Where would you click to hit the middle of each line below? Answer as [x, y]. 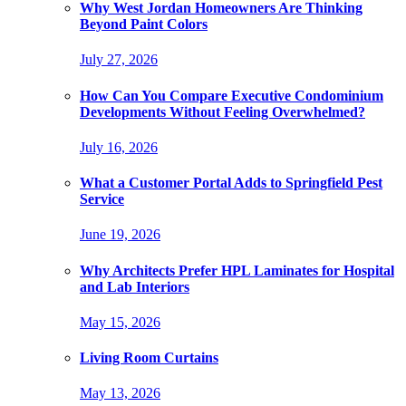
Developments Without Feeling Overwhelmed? [222, 111]
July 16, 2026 [119, 147]
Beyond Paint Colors [144, 24]
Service [102, 199]
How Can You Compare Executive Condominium [232, 95]
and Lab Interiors [135, 286]
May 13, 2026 [120, 393]
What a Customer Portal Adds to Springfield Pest [231, 183]
